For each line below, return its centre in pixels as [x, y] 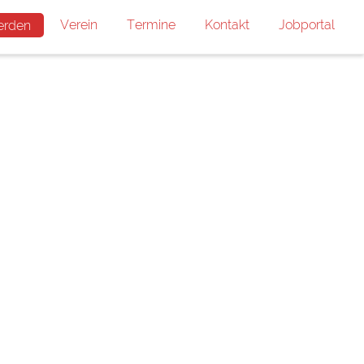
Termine [151, 25]
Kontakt [227, 25]
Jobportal [307, 25]
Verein [79, 25]
